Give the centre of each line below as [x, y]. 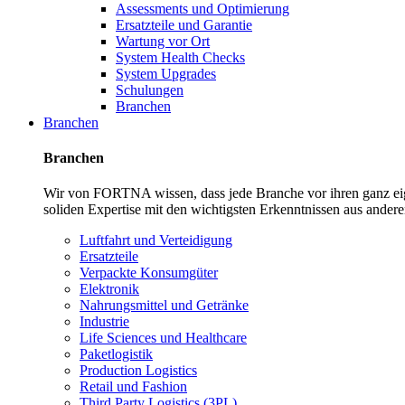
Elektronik [109, 289]
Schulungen [150, 89]
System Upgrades [166, 73]
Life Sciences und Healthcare [163, 338]
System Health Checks [180, 57]
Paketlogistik [116, 354]
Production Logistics [138, 371]
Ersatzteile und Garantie [184, 24]
